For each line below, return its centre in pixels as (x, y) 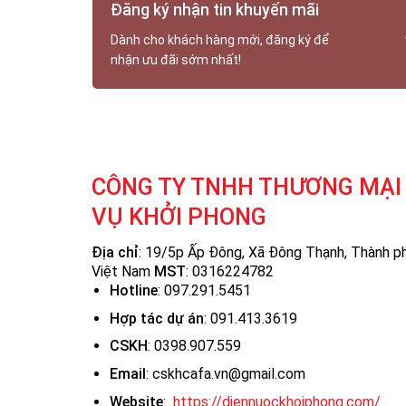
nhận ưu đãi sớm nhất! (176, 60)
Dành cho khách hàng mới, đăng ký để (220, 40)
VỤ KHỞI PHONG (179, 216)
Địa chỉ (115, 253)
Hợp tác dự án (157, 318)
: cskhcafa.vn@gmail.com (226, 374)
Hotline (134, 291)
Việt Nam (122, 272)
